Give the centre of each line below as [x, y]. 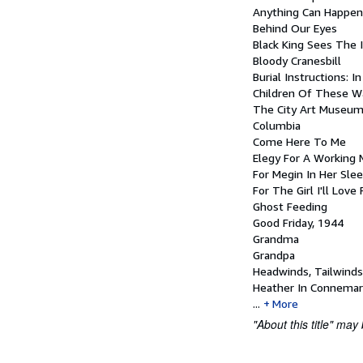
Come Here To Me [299, 141]
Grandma [276, 239]
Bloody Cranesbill [297, 60]
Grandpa [274, 255]
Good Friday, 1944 [298, 222]
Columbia [277, 125]
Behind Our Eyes [295, 28]
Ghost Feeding [290, 206]
